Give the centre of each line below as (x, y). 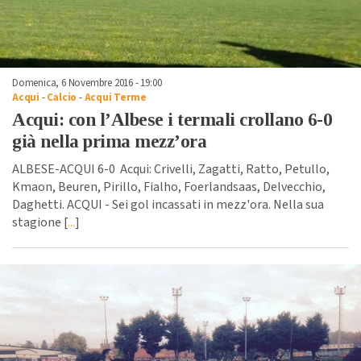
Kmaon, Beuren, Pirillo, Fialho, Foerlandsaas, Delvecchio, (169, 187)
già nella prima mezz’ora (109, 142)
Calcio (62, 98)
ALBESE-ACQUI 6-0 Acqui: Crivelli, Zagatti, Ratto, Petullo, (171, 170)
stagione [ (40, 223)
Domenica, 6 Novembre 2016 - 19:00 (87, 83)
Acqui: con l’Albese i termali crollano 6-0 (172, 120)
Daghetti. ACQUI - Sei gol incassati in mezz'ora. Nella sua (168, 205)
